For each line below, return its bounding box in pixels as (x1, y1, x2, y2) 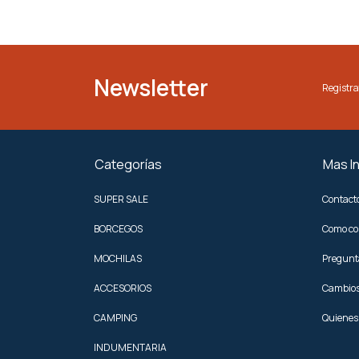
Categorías (95, 155, 162, 173)
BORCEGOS (94, 222, 143, 236)
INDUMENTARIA (94, 341, 167, 354)
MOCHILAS (94, 252, 142, 265)
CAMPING (94, 311, 137, 325)
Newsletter (94, 72, 208, 103)
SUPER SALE (94, 192, 148, 206)
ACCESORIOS (94, 281, 151, 295)
